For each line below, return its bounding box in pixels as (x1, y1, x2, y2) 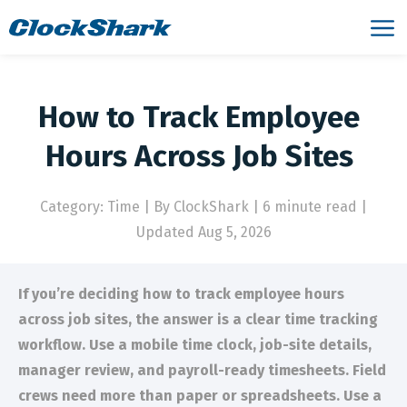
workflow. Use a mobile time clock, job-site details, (18, 336, 372, 353)
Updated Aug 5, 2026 (135, 223, 272, 241)
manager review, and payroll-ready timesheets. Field (18, 362, 386, 379)
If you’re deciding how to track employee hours (18, 285, 344, 303)
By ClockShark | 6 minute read (154, 198, 361, 215)
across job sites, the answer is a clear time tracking (18, 311, 378, 328)
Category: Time (40, 198, 144, 215)
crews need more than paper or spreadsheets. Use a (18, 387, 382, 404)
